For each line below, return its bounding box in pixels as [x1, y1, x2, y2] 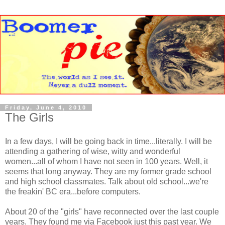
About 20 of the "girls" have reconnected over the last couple [5, 207, 219, 216]
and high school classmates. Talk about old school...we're [5, 177, 208, 186]
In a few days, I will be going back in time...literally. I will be [5, 137, 212, 146]
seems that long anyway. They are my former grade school [5, 167, 211, 176]
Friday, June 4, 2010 [5, 104, 87, 111]
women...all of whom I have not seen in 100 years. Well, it [5, 157, 208, 166]
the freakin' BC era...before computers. [5, 187, 141, 196]
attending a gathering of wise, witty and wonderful [5, 147, 180, 156]
